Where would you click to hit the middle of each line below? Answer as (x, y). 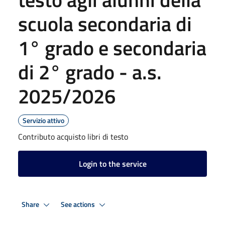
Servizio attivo (43, 120)
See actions (79, 204)
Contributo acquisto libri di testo (73, 137)
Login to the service (113, 164)
